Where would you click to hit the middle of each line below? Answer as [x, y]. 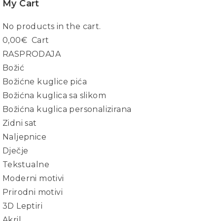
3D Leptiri [22, 206]
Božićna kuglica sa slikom [54, 95]
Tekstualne [26, 165]
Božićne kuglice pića [45, 82]
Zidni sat [20, 123]
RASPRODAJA [32, 54]
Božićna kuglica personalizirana [67, 109]
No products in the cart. [52, 26]
